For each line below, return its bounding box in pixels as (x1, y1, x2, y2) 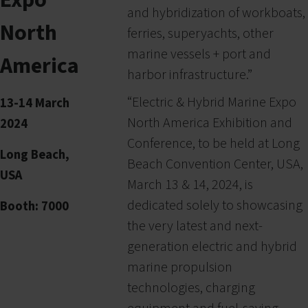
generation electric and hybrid (127, 236, 297, 256)
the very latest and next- (127, 216, 263, 236)
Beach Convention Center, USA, (127, 154, 303, 174)
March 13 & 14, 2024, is (127, 175, 253, 195)
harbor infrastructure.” (127, 65, 252, 85)
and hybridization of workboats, (127, 3, 305, 23)
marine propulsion (127, 257, 232, 277)
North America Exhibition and (127, 113, 292, 133)
